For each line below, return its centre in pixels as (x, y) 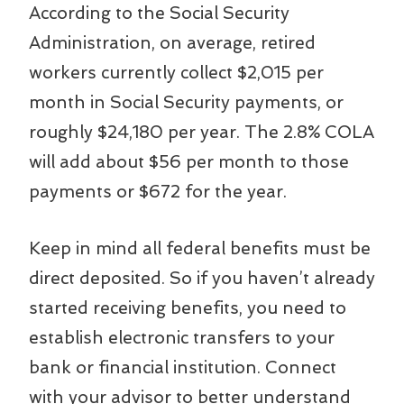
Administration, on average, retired (172, 42)
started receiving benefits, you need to (188, 308)
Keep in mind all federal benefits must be (200, 248)
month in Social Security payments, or (186, 102)
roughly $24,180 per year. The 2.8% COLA (202, 132)
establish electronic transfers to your (182, 337)
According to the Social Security (159, 13)
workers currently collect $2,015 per (176, 72)
